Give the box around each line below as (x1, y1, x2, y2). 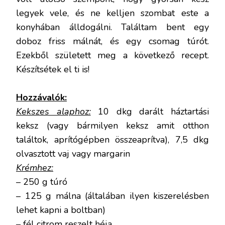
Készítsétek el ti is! (16, 63, 89, 75)
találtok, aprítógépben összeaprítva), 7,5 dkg (16, 133, 209, 146)
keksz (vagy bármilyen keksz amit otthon (16, 119, 209, 132)
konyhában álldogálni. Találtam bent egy (16, 21, 209, 33)
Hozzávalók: (16, 91, 67, 103)
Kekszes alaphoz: (16, 105, 91, 118)
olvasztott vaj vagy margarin (16, 147, 130, 160)
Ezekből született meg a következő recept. (16, 49, 209, 61)
